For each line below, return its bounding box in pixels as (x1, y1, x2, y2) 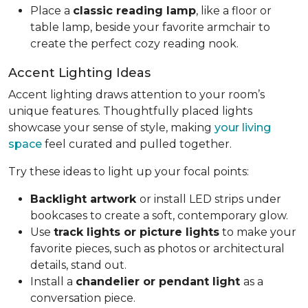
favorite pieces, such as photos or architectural (30, 241, 285, 255)
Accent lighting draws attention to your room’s (8, 87, 265, 101)
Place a (30, 3, 73, 17)
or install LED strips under (140, 192, 281, 206)
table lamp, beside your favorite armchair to (30, 20, 270, 34)
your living (214, 120, 271, 134)
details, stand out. (30, 258, 126, 272)
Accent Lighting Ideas (8, 65, 151, 80)
